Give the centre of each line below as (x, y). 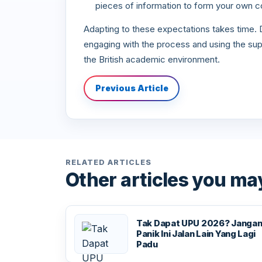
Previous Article (132, 88)
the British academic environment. (152, 59)
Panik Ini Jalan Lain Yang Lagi (196, 234)
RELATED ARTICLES (108, 162)
